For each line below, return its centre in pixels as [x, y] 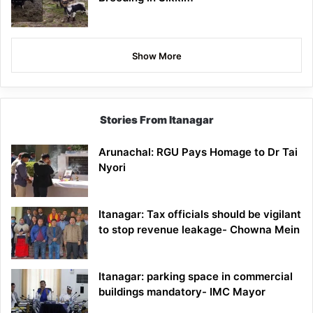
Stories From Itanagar [156, 120]
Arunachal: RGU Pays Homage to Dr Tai [198, 152]
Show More [156, 56]
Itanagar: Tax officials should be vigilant [200, 214]
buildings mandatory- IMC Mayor [182, 292]
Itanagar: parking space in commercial [196, 277]
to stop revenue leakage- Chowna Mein [199, 230]
